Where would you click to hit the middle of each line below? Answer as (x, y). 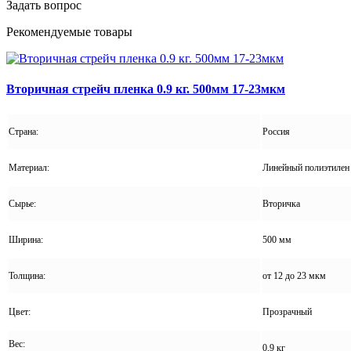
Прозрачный (287, 312)
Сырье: (22, 204)
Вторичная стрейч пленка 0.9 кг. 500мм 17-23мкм (146, 89)
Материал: (30, 168)
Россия (276, 132)
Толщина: (27, 276)
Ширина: (27, 240)
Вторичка (281, 204)
